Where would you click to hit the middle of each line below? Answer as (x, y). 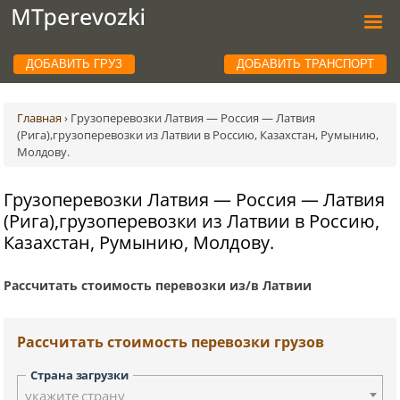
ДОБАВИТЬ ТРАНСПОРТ (306, 64)
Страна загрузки (79, 375)
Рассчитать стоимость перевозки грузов (171, 342)
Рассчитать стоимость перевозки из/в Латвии (158, 285)
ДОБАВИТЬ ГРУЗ (74, 64)
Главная (40, 118)
